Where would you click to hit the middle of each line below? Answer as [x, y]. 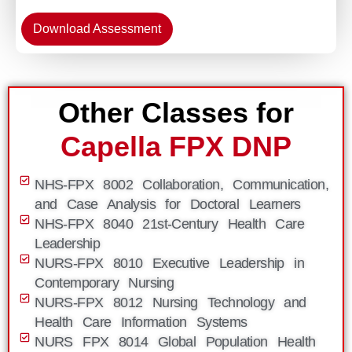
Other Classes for [176, 113]
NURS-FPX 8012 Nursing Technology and [170, 302]
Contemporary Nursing [104, 283]
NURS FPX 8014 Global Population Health [175, 342]
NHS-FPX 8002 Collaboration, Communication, [182, 185]
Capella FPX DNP [176, 147]
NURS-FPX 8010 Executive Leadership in [170, 263]
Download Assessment [97, 29]
